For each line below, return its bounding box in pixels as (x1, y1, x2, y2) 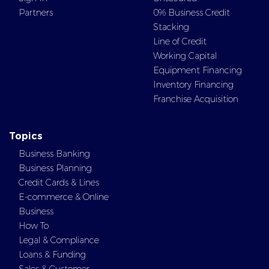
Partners (19, 7, 53, 18)
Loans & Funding (19, 249, 86, 260)
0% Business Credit (153, 7, 230, 18)
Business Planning (19, 163, 92, 174)
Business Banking (19, 148, 90, 159)
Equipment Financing (153, 65, 242, 76)
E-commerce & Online (19, 192, 109, 202)
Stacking (153, 22, 189, 32)
